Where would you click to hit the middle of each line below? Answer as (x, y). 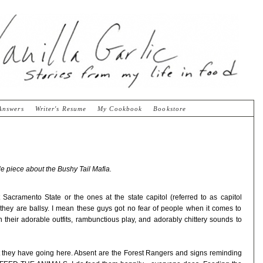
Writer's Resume (61, 109)
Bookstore (170, 109)
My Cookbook (120, 109)
